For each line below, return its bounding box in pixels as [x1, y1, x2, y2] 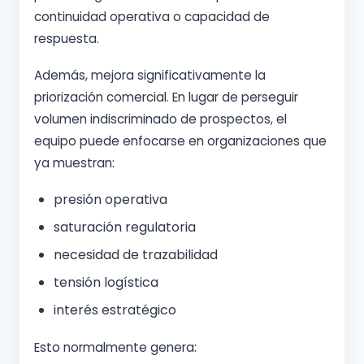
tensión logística [54, 272, 158, 292]
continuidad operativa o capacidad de [34, 7, 270, 25]
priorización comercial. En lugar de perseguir [34, 88, 298, 106]
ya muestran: [34, 154, 115, 171]
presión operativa [54, 189, 167, 209]
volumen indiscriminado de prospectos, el [34, 110, 287, 128]
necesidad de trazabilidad [54, 245, 218, 264]
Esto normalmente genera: [34, 338, 197, 356]
